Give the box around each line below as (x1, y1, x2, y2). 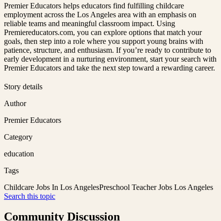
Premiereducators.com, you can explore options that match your (4, 28, 202, 37)
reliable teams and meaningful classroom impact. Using (4, 19, 175, 28)
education (4, 149, 34, 158)
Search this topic (4, 191, 55, 200)
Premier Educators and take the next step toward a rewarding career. (4, 63, 215, 72)
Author (4, 99, 26, 108)
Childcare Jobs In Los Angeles (4, 183, 99, 191)
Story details (4, 82, 42, 91)
